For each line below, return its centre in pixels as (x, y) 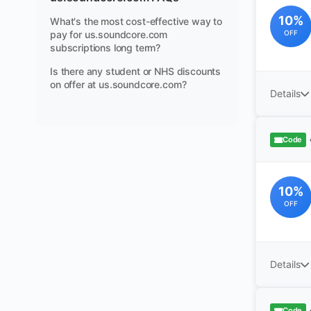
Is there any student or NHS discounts (136, 71)
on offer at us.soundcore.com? (118, 84)
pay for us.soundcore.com (109, 34)
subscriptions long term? (106, 48)
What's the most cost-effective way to (136, 21)
